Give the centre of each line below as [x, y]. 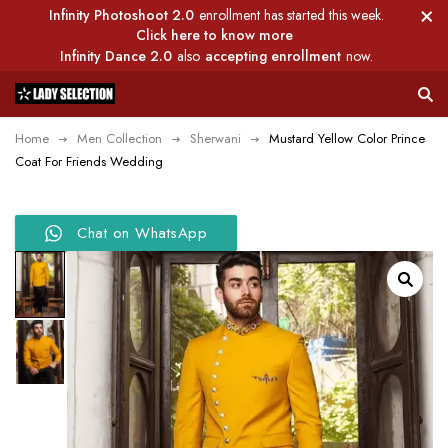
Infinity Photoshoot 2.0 [121, 15]
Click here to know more [214, 35]
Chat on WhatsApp [142, 233]
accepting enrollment [273, 56]
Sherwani [215, 138]
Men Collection [119, 138]
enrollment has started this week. [291, 15]
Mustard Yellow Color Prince [347, 138]
